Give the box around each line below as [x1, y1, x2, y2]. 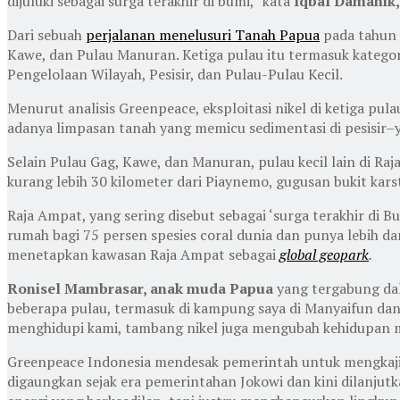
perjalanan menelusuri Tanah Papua [86, 24, 320, 45]
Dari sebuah [7, 24, 86, 45]
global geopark [279, 244, 369, 264]
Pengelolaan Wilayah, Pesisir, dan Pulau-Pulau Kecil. [7, 63, 343, 84]
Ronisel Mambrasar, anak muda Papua [7, 278, 277, 298]
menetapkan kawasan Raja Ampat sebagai [7, 244, 279, 264]
